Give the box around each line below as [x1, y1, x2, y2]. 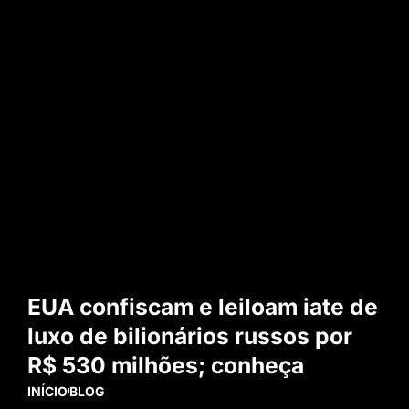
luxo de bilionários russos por [27, 321, 352, 350]
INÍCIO [27, 383, 68, 399]
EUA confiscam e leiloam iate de [27, 292, 378, 320]
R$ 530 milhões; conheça [27, 351, 304, 379]
